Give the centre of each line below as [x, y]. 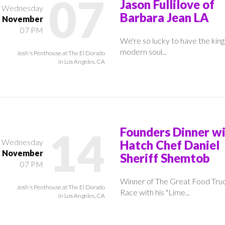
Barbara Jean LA [164, 17]
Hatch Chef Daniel [170, 145]
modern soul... [143, 51]
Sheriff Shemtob [165, 158]
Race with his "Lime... [155, 192]
